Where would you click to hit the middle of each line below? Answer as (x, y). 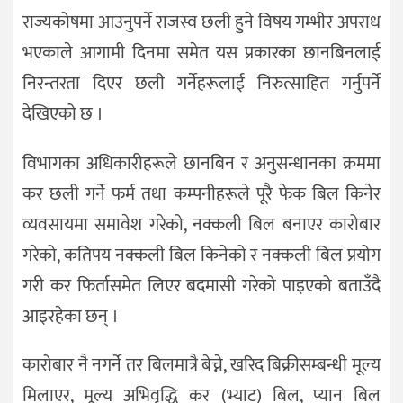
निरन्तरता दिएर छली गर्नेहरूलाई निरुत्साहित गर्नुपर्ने (201, 83)
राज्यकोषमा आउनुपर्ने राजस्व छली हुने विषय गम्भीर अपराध (201, 22)
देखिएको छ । (63, 114)
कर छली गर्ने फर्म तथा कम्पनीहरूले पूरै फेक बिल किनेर (201, 194)
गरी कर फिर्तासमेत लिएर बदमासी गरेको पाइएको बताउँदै (201, 286)
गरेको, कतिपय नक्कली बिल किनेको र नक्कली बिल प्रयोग (201, 255)
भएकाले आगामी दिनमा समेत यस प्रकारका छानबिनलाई (201, 53)
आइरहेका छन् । (71, 316)
